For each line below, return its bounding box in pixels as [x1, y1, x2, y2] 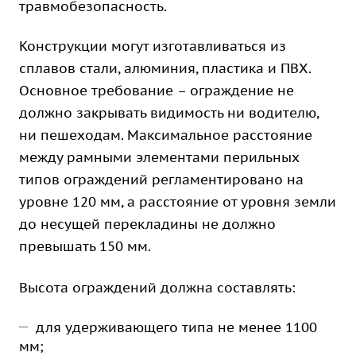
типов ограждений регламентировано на [19, 171, 304, 188]
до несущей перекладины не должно [19, 215, 276, 233]
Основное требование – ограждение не [19, 82, 294, 99]
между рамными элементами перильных [19, 149, 300, 166]
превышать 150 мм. [19, 238, 151, 255]
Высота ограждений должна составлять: [19, 279, 296, 296]
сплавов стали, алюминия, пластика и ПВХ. [19, 60, 311, 77]
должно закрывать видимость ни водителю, [19, 104, 319, 122]
